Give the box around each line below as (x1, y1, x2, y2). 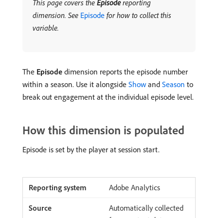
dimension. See (33, 10, 80, 20)
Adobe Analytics (109, 182, 160, 192)
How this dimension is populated (22, 123, 184, 137)
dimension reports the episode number (62, 67, 188, 76)
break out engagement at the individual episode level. (22, 92, 194, 102)
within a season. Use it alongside (22, 79, 128, 89)
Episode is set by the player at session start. (22, 145, 160, 154)
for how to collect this (105, 10, 171, 20)
